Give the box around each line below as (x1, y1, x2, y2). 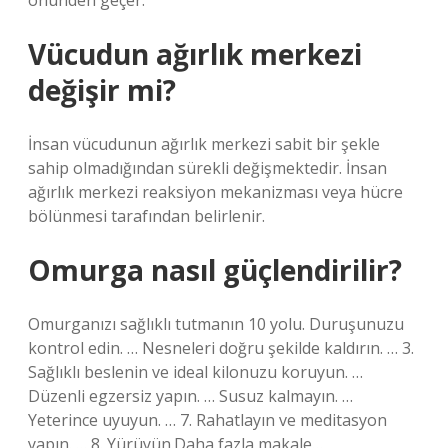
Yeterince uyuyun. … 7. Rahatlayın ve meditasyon (28, 409, 387, 431)
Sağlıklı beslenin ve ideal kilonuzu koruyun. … (28, 361, 363, 383)
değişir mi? (28, 71, 176, 109)
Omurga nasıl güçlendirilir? (28, 251, 402, 289)
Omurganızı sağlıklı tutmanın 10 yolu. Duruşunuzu (28, 313, 404, 335)
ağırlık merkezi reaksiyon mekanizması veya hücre (28, 181, 403, 203)
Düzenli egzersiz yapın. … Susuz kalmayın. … (28, 385, 353, 407)
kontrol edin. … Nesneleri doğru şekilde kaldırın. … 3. (28, 337, 414, 359)
